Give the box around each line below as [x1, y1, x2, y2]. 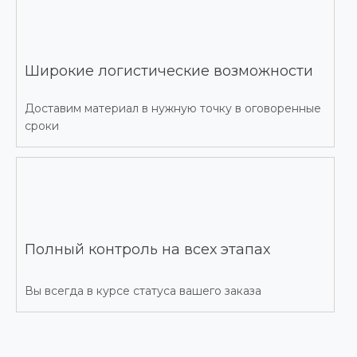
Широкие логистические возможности [25, 61, 313, 80]
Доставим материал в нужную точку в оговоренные [25, 101, 321, 116]
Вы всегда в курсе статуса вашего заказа [25, 284, 261, 299]
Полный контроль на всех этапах [25, 241, 270, 259]
